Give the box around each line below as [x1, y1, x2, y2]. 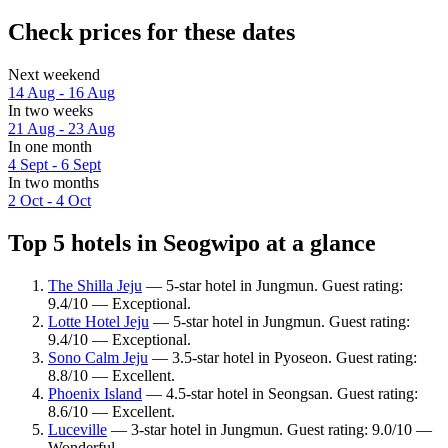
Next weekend [8, 66, 100, 84]
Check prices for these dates [8, 19, 295, 46]
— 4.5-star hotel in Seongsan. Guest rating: [142, 384, 418, 402]
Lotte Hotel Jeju [48, 312, 149, 330]
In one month [8, 138, 92, 156]
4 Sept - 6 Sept [8, 156, 101, 174]
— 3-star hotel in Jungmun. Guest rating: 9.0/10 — [107, 420, 432, 438]
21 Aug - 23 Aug [8, 120, 115, 138]
